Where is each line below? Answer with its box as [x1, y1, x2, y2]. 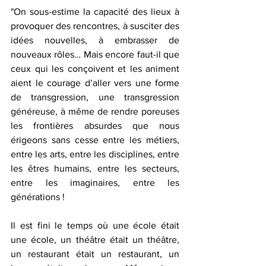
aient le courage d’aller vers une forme [11, 78, 179, 88]
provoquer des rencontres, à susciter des [11, 21, 179, 31]
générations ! [11, 192, 65, 202]
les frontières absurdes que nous [11, 121, 179, 131]
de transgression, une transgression [11, 92, 179, 102]
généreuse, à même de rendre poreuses [11, 106, 179, 116]
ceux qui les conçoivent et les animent [11, 64, 179, 74]
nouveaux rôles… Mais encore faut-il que [11, 49, 179, 59]
